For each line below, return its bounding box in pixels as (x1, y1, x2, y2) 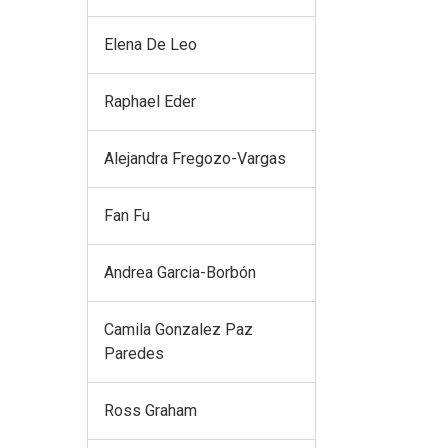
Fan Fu (104, 205, 150, 225)
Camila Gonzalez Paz (104, 319, 253, 339)
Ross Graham (104, 400, 197, 420)
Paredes (104, 343, 164, 363)
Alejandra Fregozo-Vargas (104, 148, 286, 168)
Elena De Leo (104, 34, 197, 54)
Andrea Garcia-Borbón (104, 262, 256, 282)
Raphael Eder (104, 91, 196, 111)
